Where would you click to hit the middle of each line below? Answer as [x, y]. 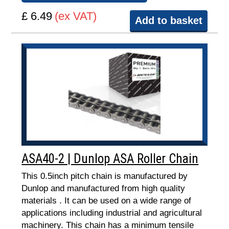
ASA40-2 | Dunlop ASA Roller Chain [110, 159]
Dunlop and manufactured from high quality [104, 188]
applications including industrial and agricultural [112, 213]
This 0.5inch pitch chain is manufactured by [105, 176]
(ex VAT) [76, 16]
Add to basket [168, 20]
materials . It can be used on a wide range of [107, 201]
